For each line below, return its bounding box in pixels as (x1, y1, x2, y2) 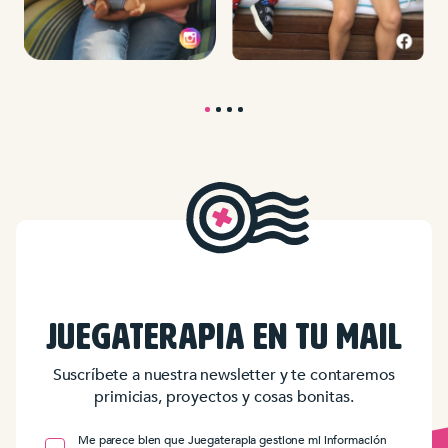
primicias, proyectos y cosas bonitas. (94, 385, 354, 407)
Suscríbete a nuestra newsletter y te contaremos (52, 363, 396, 385)
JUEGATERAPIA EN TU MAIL (45, 319, 403, 356)
